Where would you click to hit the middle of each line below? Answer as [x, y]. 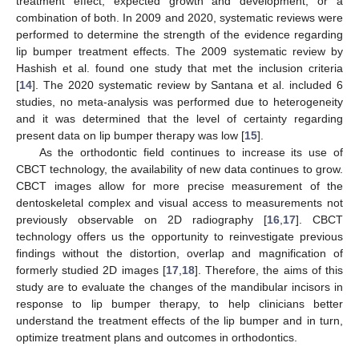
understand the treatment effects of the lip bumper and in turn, [179, 320]
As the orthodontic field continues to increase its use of [191, 152]
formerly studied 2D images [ [91, 270]
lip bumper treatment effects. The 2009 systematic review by [179, 51]
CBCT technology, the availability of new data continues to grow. [179, 169]
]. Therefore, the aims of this [269, 270]
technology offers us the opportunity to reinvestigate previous [179, 236]
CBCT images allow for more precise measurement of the [179, 186]
